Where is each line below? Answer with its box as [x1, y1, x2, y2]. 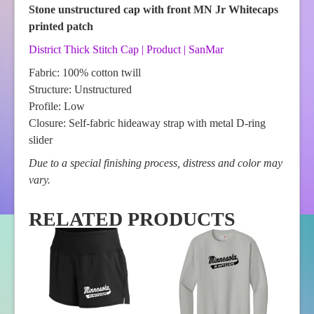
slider [29, 134, 53, 146]
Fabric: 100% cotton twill [29, 67, 141, 79]
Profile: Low [29, 100, 85, 113]
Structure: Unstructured [29, 83, 132, 96]
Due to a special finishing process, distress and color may [29, 157, 282, 170]
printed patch [29, 20, 93, 33]
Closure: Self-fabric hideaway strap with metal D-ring [29, 117, 266, 130]
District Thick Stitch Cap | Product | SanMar [29, 43, 224, 56]
